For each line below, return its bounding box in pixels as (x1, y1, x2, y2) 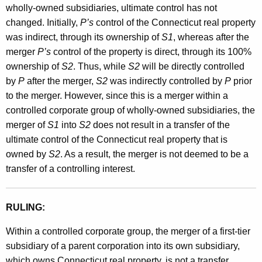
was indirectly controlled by (108, 76, 225, 87)
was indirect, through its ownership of (6, 32, 161, 43)
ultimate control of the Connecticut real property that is (6, 135, 227, 145)
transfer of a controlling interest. (6, 164, 135, 174)
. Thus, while (73, 61, 128, 72)
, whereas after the (173, 32, 249, 43)
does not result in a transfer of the (91, 120, 230, 130)
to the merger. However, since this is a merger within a (6, 91, 228, 101)
